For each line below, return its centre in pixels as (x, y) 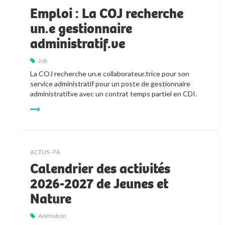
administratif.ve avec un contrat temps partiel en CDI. (114, 94)
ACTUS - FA (45, 152)
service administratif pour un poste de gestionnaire (110, 84)
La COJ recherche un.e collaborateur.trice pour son (110, 74)
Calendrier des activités (100, 169)
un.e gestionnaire (81, 29)
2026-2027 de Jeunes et (99, 184)
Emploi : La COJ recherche (107, 14)
